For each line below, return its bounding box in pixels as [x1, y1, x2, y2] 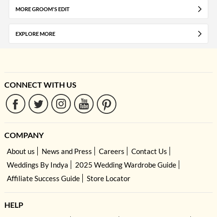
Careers [98, 146, 124, 155]
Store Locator [86, 173, 130, 183]
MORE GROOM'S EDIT [15, 5, 70, 12]
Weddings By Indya [6, 160, 68, 169]
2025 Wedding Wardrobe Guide [75, 160, 176, 169]
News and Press [41, 146, 92, 155]
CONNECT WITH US [4, 79, 77, 89]
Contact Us [131, 146, 167, 155]
